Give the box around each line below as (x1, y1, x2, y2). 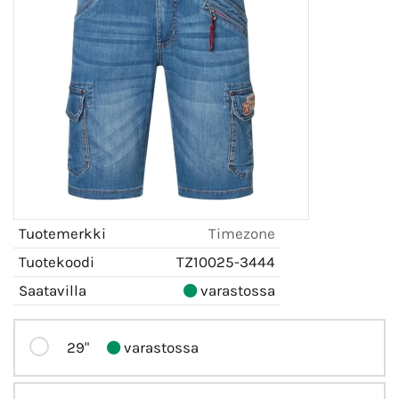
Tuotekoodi (19, 252, 94, 271)
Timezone (208, 224, 275, 242)
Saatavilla (19, 281, 86, 299)
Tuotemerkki (19, 224, 106, 242)
